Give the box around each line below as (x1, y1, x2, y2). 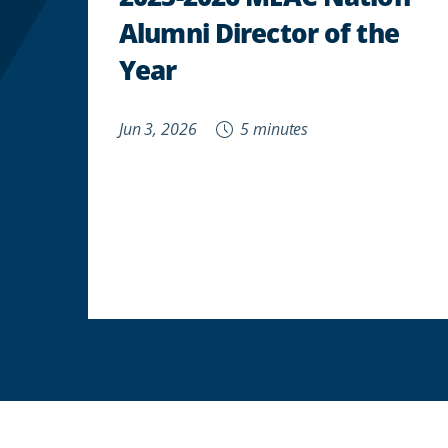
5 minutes (236, 117, 309, 139)
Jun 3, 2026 (119, 117, 197, 139)
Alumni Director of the (119, 13, 399, 51)
